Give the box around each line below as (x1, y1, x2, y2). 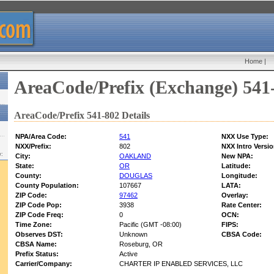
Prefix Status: (15, 250, 59, 258)
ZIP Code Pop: (15, 201, 62, 209)
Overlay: (221, 191, 248, 199)
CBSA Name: (15, 240, 57, 248)
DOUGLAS (119, 172, 152, 180)
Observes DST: (15, 231, 63, 239)
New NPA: (221, 152, 253, 160)
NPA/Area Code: (15, 133, 67, 141)
